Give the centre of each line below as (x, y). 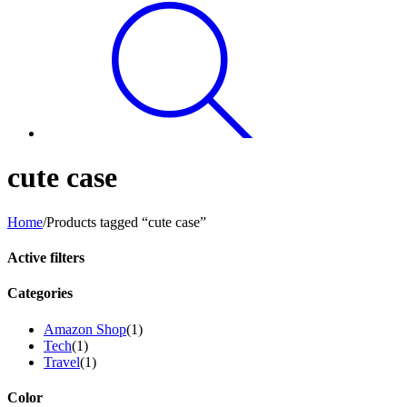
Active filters (46, 258)
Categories (40, 293)
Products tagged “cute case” (126, 222)
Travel (62, 362)
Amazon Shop (85, 329)
